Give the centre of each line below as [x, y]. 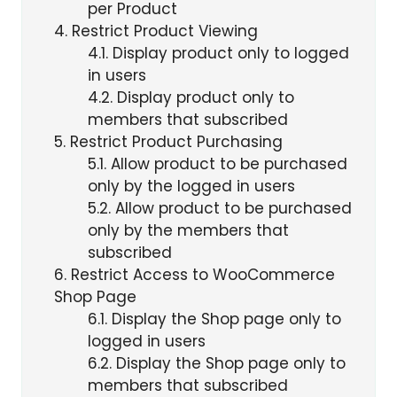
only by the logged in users [191, 186]
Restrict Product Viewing [163, 31]
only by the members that [188, 230]
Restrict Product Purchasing [174, 141]
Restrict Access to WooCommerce [201, 274]
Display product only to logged [228, 53]
